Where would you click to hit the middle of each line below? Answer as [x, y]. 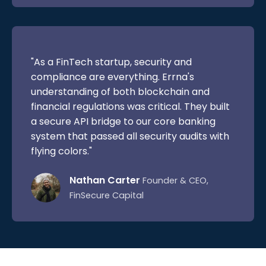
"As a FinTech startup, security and [111, 62]
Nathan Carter [105, 180]
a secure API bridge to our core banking [123, 121]
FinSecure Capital [107, 195]
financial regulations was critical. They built [130, 106]
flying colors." [61, 151]
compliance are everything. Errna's [113, 77]
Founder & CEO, [175, 180]
